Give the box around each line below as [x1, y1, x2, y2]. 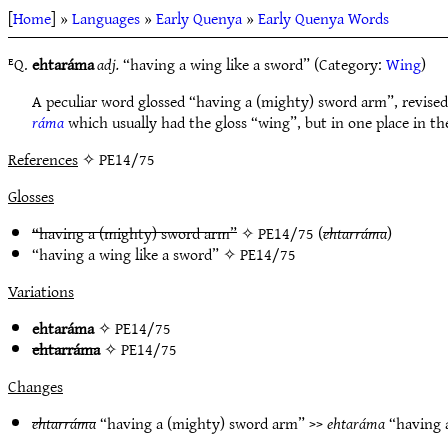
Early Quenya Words [258, 4, 389, 32]
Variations [8, 277, 74, 305]
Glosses [8, 182, 54, 210]
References [8, 145, 78, 173]
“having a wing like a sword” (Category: [119, 50, 386, 78]
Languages [72, 4, 140, 32]
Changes [8, 372, 63, 400]
